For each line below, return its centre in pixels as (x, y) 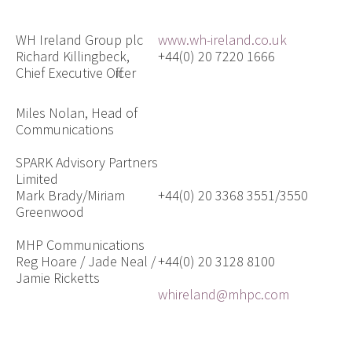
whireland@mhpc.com (223, 294)
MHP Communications (80, 244)
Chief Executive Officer (75, 72)
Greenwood (49, 211)
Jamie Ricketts (57, 277)
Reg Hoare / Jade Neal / (85, 261)
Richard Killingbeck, (72, 56)
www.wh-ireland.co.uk (222, 39)
